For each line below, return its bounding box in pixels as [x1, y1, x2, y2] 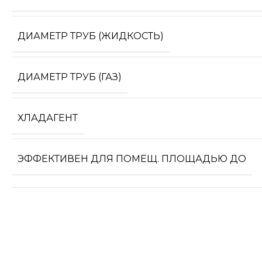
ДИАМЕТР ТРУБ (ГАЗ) [18, 71, 122, 82]
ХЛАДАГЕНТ [18, 112, 78, 123]
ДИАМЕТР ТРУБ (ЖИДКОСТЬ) [18, 30, 164, 42]
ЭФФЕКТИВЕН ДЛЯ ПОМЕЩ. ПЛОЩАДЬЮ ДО [18, 153, 246, 164]
